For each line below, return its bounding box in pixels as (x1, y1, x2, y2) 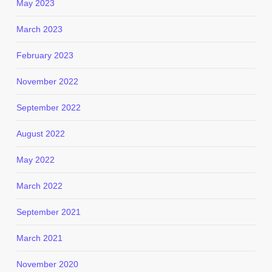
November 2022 (16, 76, 78, 86)
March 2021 (16, 233, 63, 243)
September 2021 (16, 207, 81, 217)
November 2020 (16, 259, 78, 269)
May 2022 (16, 155, 55, 165)
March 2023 (16, 24, 63, 34)
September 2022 (16, 103, 81, 112)
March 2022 (16, 181, 63, 191)
